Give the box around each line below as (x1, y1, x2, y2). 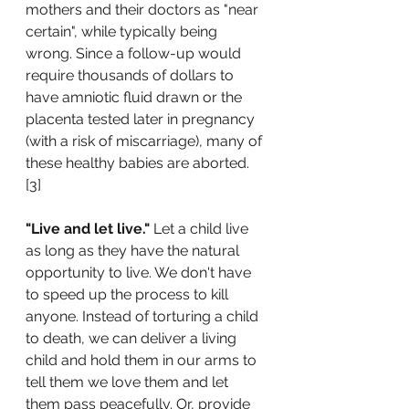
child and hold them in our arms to (26, 351, 260, 369)
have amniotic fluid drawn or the (26, 89, 246, 106)
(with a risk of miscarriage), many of (26, 132, 266, 150)
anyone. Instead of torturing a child (26, 308, 262, 325)
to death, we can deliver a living (26, 330, 240, 347)
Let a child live (150, 220, 252, 237)
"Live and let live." (26, 220, 150, 237)
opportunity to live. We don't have (26, 264, 255, 281)
